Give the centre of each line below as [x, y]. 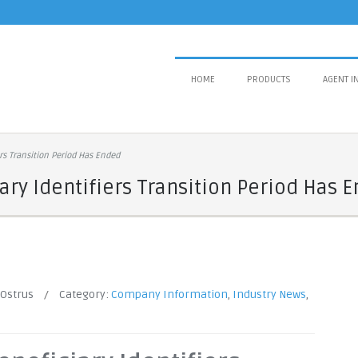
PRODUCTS [269, 80]
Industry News [269, 294]
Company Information [169, 294]
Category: [85, 294]
